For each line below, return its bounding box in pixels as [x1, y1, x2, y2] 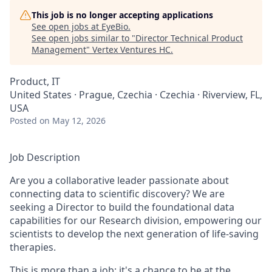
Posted [10, 115, 37, 126]
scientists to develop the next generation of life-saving [10, 227, 259, 240]
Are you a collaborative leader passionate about [10, 174, 229, 187]
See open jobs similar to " [32, 32, 135, 44]
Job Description [10, 151, 80, 164]
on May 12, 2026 [39, 115, 106, 126]
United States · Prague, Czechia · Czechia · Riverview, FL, [10, 88, 262, 101]
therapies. [10, 240, 56, 254]
